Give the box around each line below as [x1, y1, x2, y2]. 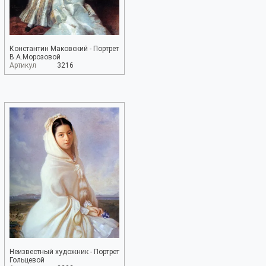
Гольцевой [9, 256, 45, 264]
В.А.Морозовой [9, 53, 61, 61]
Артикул [9, 61, 36, 69]
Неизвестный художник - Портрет [9, 248, 119, 256]
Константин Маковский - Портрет [9, 45, 119, 53]
